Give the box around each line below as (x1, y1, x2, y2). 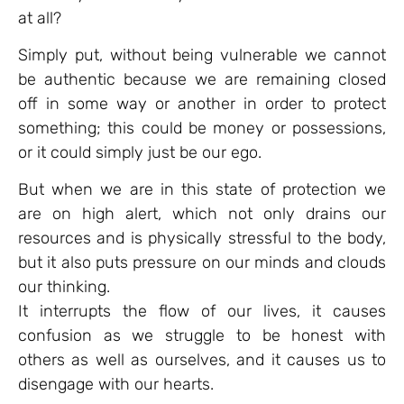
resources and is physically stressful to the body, (18, 228, 386, 249)
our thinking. (18, 277, 110, 298)
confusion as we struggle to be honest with (18, 326, 386, 346)
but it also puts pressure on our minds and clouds (18, 252, 386, 273)
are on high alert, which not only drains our (18, 204, 386, 225)
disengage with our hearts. (18, 374, 214, 395)
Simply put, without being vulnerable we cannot (18, 44, 386, 65)
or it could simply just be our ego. (18, 142, 262, 162)
